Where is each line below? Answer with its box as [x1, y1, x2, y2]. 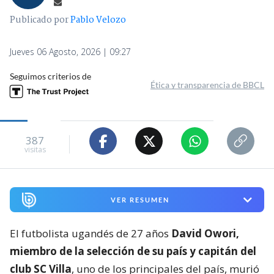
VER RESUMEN [110, 196, 169, 204]
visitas [24, 144, 46, 155]
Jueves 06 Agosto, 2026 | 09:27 [10, 46, 131, 58]
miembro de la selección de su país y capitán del [10, 244, 256, 259]
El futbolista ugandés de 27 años [10, 226, 171, 241]
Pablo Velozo [70, 13, 126, 28]
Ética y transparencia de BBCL [150, 80, 264, 91]
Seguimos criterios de [10, 71, 91, 82]
